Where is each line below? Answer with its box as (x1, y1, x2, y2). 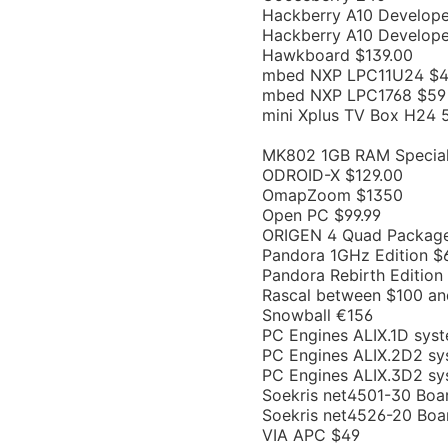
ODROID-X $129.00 (262, 165, 403, 185)
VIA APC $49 (262, 425, 360, 445)
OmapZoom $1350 (262, 185, 403, 205)
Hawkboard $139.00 (262, 45, 413, 65)
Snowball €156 (262, 305, 373, 325)
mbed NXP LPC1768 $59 (262, 85, 446, 105)
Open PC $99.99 (262, 205, 381, 225)
